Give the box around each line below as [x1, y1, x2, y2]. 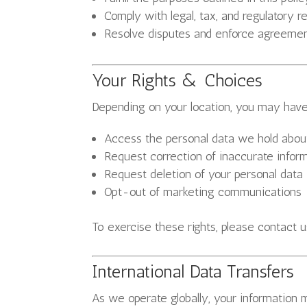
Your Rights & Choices [92, 70, 263, 91]
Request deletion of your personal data [104, 167, 304, 182]
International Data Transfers [92, 261, 295, 282]
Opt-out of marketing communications [104, 184, 302, 199]
